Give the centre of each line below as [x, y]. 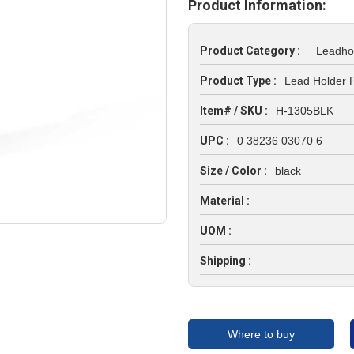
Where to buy [261, 334]
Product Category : [250, 51]
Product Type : [238, 81]
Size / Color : [233, 171]
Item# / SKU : [233, 111]
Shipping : [225, 261]
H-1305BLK [304, 111]
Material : [224, 201]
